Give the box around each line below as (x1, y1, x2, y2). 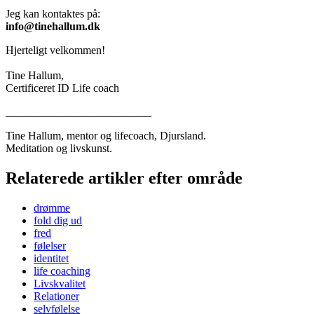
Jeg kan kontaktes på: (6, 7, 100, 20)
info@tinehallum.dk (6, 20, 100, 32)
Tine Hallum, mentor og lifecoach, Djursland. (6, 129, 206, 142)
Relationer (34, 289, 79, 302)
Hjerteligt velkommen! (6, 43, 105, 56)
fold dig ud (34, 214, 82, 226)
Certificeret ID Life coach (6, 81, 119, 94)
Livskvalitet (34, 277, 86, 289)
